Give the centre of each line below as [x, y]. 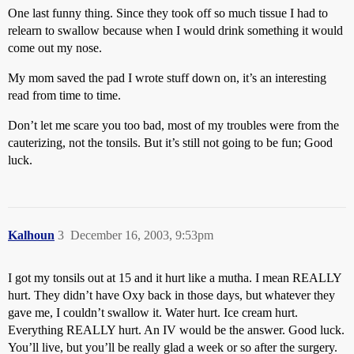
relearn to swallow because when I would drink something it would [175, 30]
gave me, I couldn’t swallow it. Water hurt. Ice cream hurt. [153, 313]
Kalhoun [31, 235]
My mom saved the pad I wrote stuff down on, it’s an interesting [167, 78]
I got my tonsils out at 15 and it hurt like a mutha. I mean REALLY [175, 278]
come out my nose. [55, 48]
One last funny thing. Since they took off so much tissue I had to [168, 13]
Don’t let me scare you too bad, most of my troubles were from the [173, 125]
